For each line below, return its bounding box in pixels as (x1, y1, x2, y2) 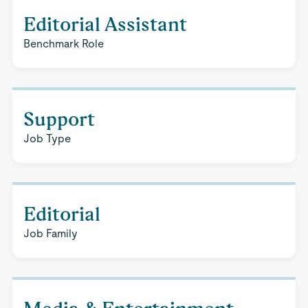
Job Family (23, 227, 78, 240)
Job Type (23, 132, 71, 145)
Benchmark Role (23, 37, 104, 50)
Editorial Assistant (23, 13, 187, 35)
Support (23, 108, 95, 130)
